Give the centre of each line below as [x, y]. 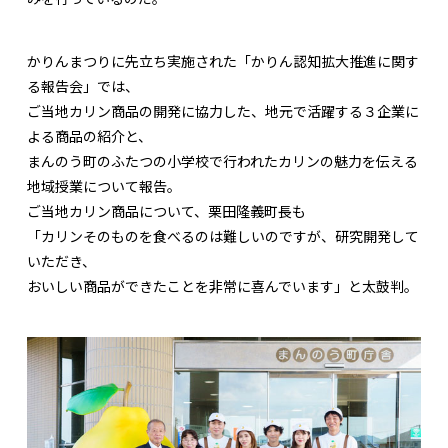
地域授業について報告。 [104, 186]
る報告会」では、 [83, 86]
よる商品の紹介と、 [89, 136]
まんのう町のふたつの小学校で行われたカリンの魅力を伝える [222, 161]
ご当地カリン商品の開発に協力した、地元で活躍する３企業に [223, 111]
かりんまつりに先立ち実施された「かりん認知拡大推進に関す [223, 61]
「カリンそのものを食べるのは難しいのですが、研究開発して [223, 236]
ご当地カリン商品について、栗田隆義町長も [166, 211]
